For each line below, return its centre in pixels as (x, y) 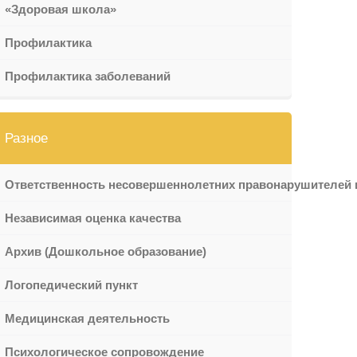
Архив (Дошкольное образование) (105, 251)
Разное (26, 138)
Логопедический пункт (71, 285)
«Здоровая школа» (60, 9)
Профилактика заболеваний (87, 76)
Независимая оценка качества (92, 218)
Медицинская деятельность (87, 318)
